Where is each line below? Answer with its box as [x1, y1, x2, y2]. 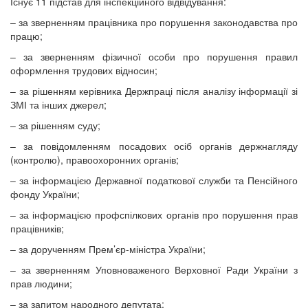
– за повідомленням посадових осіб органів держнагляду [10, 138, 298, 153]
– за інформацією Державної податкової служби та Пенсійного [10, 173, 298, 187]
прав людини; [10, 276, 72, 290]
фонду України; [10, 186, 80, 201]
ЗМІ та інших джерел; [10, 97, 107, 111]
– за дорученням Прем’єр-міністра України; [10, 241, 206, 256]
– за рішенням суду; [10, 118, 100, 132]
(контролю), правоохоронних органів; [10, 152, 179, 166]
